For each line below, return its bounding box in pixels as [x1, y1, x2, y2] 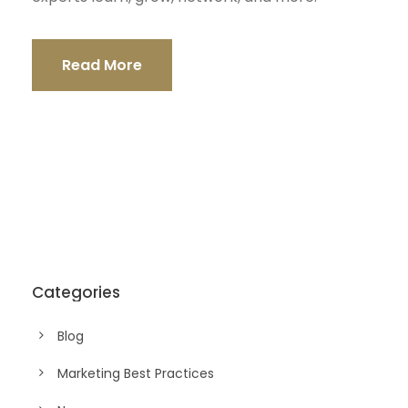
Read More [62, 54, 142, 76]
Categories [32, 280, 120, 303]
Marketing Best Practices [57, 363, 214, 382]
